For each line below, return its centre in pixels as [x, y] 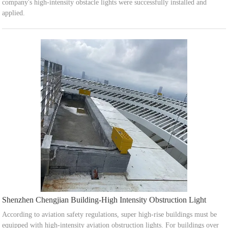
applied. [14, 13]
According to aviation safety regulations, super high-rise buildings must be [110, 215]
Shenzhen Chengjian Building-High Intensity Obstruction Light [104, 200]
